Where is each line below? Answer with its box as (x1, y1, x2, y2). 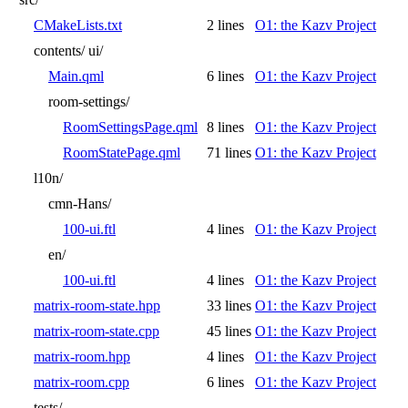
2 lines (207, 16, 244, 33)
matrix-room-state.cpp (34, 322, 159, 339)
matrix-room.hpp (34, 348, 130, 364)
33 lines (207, 297, 251, 313)
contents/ (34, 42, 85, 58)
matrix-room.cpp (34, 373, 129, 390)
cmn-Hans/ (48, 195, 111, 211)
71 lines (207, 144, 251, 160)
